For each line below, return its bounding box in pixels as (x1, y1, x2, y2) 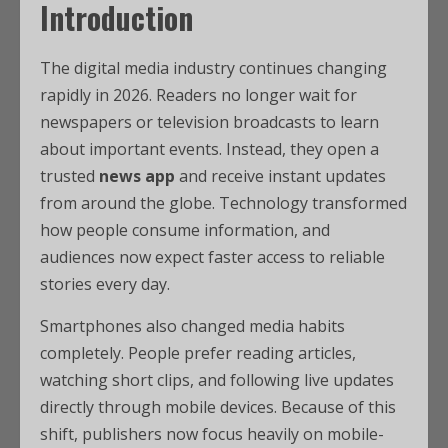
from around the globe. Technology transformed (40, 192, 407, 214)
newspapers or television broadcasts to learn (40, 111, 379, 133)
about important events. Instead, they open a (40, 138, 379, 160)
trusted (40, 165, 99, 187)
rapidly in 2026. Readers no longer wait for (40, 84, 357, 106)
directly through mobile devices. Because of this (40, 396, 396, 418)
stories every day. (40, 273, 170, 295)
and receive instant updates (175, 165, 386, 187)
